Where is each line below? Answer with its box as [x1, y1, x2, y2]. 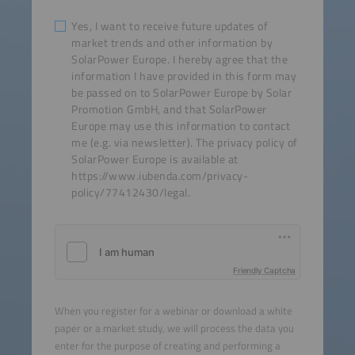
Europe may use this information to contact [71, 116, 291, 135]
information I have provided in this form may [71, 67, 297, 85]
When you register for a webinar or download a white [54, 303, 292, 319]
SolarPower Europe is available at [71, 150, 239, 168]
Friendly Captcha [233, 265, 296, 275]
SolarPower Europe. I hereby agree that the [71, 50, 288, 68]
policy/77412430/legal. [71, 183, 191, 201]
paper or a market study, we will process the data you [54, 320, 294, 337]
